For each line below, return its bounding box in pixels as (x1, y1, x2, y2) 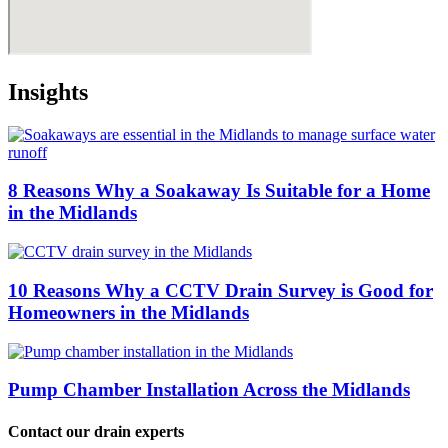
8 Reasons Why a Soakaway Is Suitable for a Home (8, 180, 430, 202)
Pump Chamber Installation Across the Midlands (8, 379, 410, 401)
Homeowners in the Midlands (8, 301, 249, 323)
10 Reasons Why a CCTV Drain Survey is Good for (8, 279, 433, 301)
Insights (8, 78, 88, 105)
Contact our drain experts (8, 422, 184, 440)
